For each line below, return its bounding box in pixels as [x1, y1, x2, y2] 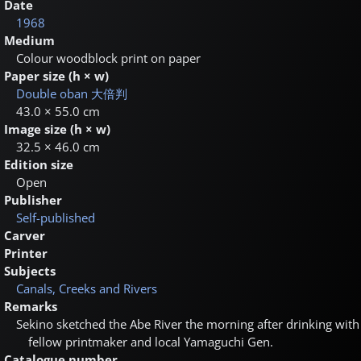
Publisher [4, 192, 62, 208]
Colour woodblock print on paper [16, 50, 201, 66]
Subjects [4, 263, 56, 279]
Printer [4, 245, 48, 261]
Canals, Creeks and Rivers [16, 280, 157, 297]
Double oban [16, 85, 91, 102]
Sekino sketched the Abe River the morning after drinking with [16, 316, 359, 332]
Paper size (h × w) [4, 68, 109, 84]
